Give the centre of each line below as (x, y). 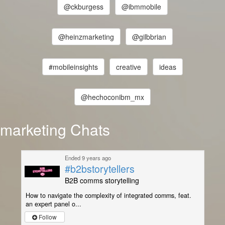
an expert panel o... (53, 204)
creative (128, 67)
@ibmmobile (141, 7)
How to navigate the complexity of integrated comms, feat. (108, 195)
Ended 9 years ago (88, 158)
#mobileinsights (73, 67)
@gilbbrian (149, 37)
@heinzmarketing (86, 37)
